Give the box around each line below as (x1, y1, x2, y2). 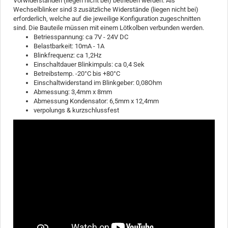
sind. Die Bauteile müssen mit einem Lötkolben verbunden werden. (13, 24, 204, 32)
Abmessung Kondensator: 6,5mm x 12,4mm (34, 97, 159, 105)
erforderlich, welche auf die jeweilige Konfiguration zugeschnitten (13, 15, 201, 22)
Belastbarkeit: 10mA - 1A (34, 42, 104, 50)
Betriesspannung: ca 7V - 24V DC (34, 33, 128, 41)
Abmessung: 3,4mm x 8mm (34, 88, 112, 96)
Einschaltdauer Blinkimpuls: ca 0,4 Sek (34, 61, 145, 68)
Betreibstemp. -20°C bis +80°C (34, 70, 120, 77)
